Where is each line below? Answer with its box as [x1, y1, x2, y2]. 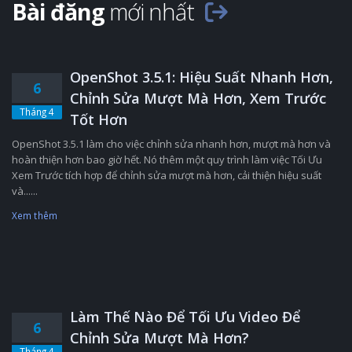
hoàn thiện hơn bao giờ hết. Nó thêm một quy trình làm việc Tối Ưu [12, 152, 322, 167]
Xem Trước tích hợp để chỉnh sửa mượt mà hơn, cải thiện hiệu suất [12, 168, 321, 183]
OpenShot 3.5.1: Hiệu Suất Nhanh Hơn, [70, 68, 333, 87]
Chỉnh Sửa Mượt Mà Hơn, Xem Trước [70, 89, 326, 108]
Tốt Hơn [70, 110, 127, 130]
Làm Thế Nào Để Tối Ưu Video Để [70, 307, 300, 327]
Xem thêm [12, 209, 57, 222]
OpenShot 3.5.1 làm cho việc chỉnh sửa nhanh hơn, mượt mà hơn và [12, 137, 331, 152]
